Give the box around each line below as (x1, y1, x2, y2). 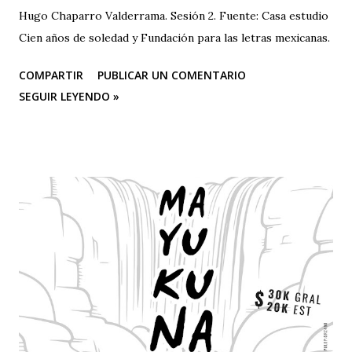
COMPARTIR (19, 67, 83, 82)
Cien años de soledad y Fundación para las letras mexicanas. (19, 30, 330, 45)
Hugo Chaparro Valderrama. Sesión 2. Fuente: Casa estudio (19, 8, 328, 23)
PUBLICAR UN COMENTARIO (97, 67, 246, 82)
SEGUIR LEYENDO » (19, 88, 119, 104)
